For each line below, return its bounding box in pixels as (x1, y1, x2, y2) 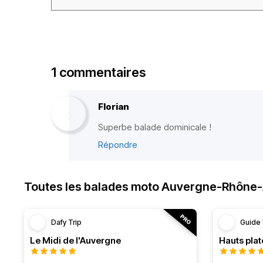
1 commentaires (51, 65, 146, 80)
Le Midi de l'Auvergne (30, 235, 121, 246)
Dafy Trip (51, 218, 82, 227)
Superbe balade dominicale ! (98, 122, 211, 133)
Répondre (98, 139, 137, 150)
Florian (98, 101, 129, 112)
